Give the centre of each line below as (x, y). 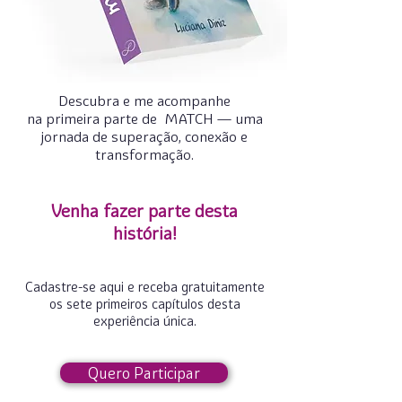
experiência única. (144, 321)
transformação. (144, 154)
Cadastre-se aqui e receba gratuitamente (144, 287)
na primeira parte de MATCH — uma (144, 118)
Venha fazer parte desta (144, 210)
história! (144, 233)
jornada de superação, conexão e (144, 136)
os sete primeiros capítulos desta (144, 304)
